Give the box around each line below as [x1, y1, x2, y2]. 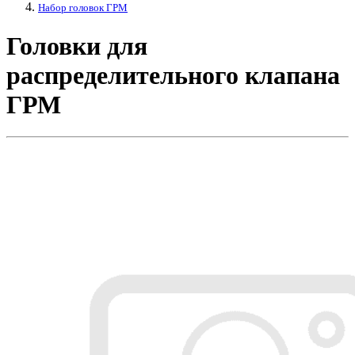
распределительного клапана [6, 60, 340, 90]
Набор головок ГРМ [38, 2, 128, 14]
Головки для [6, 31, 147, 60]
